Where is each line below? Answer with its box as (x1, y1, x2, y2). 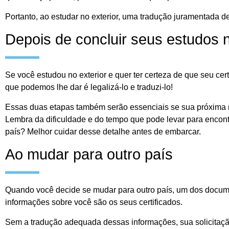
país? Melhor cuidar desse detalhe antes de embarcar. (5, 127, 201, 136)
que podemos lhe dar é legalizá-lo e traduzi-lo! (5, 83, 175, 92)
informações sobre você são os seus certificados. (5, 198, 182, 207)
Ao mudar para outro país (5, 146, 173, 163)
